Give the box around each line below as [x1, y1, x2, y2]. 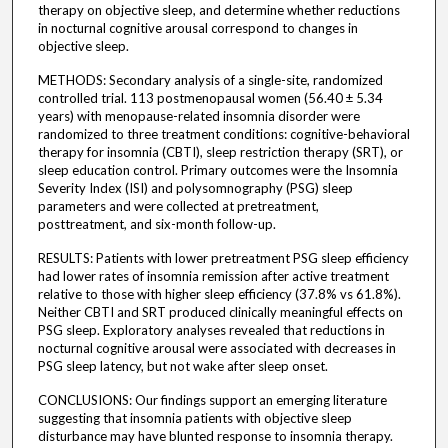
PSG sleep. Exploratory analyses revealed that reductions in [37, 322, 385, 339]
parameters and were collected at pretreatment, [37, 198, 319, 215]
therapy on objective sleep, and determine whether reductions [37, 2, 400, 19]
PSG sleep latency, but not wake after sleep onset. [37, 358, 328, 375]
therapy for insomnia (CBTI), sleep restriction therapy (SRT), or [37, 144, 403, 161]
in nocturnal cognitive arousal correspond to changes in [37, 20, 358, 37]
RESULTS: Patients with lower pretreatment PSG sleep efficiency [37, 250, 409, 267]
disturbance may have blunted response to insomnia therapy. [37, 428, 393, 445]
